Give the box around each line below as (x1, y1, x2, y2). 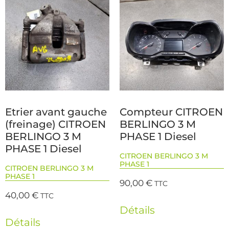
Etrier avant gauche (5, 105, 107, 118)
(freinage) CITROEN (5, 118, 106, 130)
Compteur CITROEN (120, 105, 223, 118)
